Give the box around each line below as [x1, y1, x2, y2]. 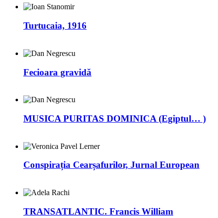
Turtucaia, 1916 [23, 20, 87, 31]
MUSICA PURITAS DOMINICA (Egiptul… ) [23, 113, 206, 124]
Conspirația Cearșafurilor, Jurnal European [23, 160, 200, 170]
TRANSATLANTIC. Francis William [23, 206, 173, 217]
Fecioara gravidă [23, 67, 91, 77]
